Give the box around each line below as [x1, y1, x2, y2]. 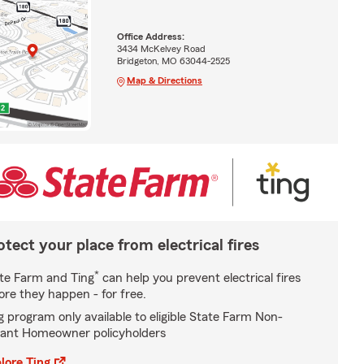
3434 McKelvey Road [116, 43, 206, 54]
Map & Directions [126, 75, 202, 85]
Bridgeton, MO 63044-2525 [116, 55, 230, 66]
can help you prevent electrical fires [99, 271, 301, 284]
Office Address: [116, 31, 184, 41]
